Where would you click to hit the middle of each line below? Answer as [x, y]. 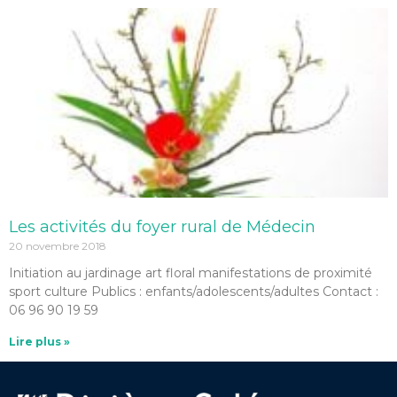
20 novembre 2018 [58, 246]
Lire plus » [39, 342]
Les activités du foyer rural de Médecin [162, 227]
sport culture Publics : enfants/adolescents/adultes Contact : [194, 292]
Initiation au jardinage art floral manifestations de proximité [191, 273]
